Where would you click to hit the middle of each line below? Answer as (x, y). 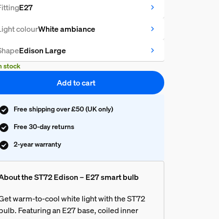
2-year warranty (37, 144)
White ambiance (66, 29)
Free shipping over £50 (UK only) (63, 109)
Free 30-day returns (44, 126)
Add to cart (76, 82)
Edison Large (42, 50)
